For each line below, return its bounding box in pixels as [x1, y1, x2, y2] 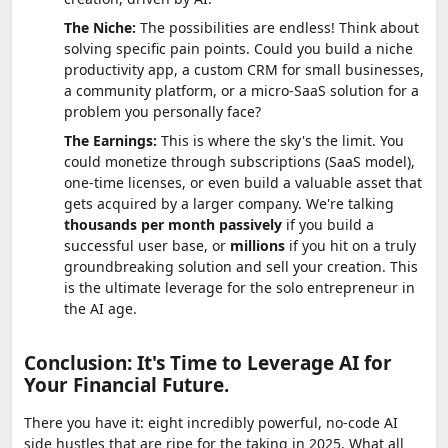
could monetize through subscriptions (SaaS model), [64, 151, 415, 171]
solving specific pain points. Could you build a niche [64, 38, 413, 58]
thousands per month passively [64, 214, 282, 234]
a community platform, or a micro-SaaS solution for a [64, 80, 419, 100]
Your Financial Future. [24, 371, 229, 398]
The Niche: [64, 17, 136, 37]
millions [230, 235, 285, 255]
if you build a [282, 214, 374, 234]
